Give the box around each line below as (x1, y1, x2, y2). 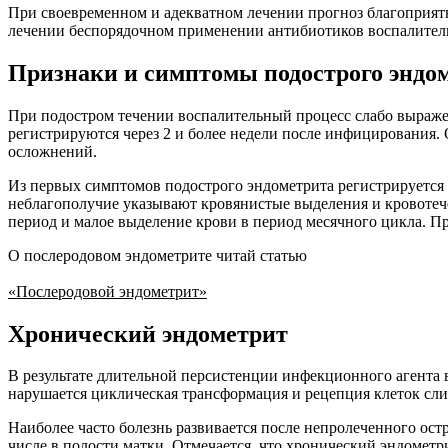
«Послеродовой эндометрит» (8, 282, 207, 300)
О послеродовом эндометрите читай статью (8, 246, 307, 264)
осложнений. (8, 142, 97, 160)
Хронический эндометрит (8, 320, 288, 347)
